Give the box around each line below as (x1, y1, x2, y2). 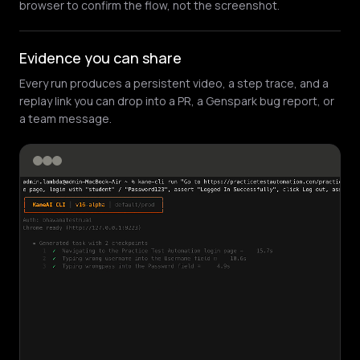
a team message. (19, 111, 112, 127)
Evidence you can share (19, 48, 182, 68)
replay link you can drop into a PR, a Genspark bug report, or (19, 93, 334, 109)
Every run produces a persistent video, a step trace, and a (19, 76, 329, 92)
